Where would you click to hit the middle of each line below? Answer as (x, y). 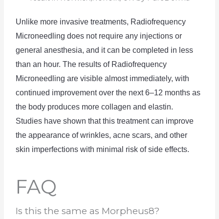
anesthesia (62, 50)
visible (91, 79)
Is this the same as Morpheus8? (88, 211)
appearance (48, 135)
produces (63, 107)
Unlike (27, 22)
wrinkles (94, 135)
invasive (73, 22)
